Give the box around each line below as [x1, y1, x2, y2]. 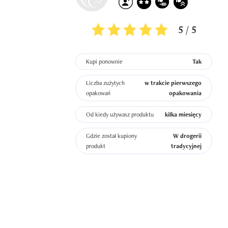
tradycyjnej [171, 142, 202, 150]
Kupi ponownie [86, 58, 123, 66]
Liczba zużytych [86, 79, 125, 87]
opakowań [86, 89, 110, 97]
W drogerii [173, 132, 202, 140]
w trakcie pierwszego [145, 79, 202, 87]
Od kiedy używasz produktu [86, 110, 154, 119]
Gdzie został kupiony [86, 132, 137, 140]
